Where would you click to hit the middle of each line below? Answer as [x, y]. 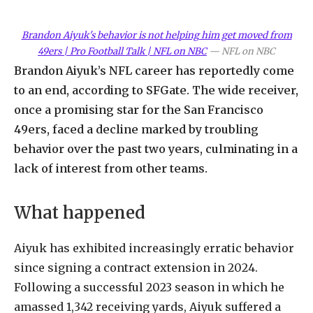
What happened [80, 213]
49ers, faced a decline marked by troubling [136, 129]
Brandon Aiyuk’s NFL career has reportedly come [154, 70]
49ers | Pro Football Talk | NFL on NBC [122, 51]
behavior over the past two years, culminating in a [156, 148]
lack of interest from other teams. [111, 168]
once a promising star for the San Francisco [139, 109]
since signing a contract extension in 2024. [136, 268]
